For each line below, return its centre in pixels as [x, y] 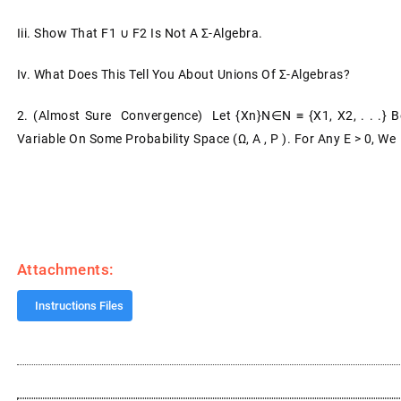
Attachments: [65, 269]
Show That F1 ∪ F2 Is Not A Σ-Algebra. [149, 33]
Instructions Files [79, 306]
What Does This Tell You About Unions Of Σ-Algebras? [192, 74]
